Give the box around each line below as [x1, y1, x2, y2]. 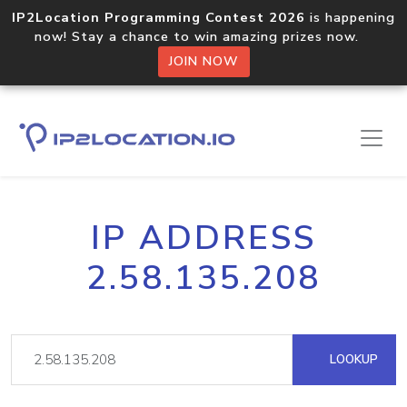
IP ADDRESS [91, 215, 316, 261]
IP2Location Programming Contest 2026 [12, 8, 305, 26]
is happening [305, 8, 395, 26]
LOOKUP [326, 351, 378, 368]
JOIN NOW [168, 53, 239, 70]
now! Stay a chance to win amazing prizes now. [35, 27, 372, 45]
